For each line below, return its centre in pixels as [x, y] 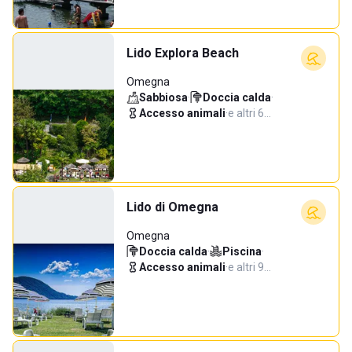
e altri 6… [249, 113]
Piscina [242, 251]
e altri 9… [249, 267]
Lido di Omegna [172, 207]
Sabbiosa [163, 97]
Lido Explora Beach [183, 53]
